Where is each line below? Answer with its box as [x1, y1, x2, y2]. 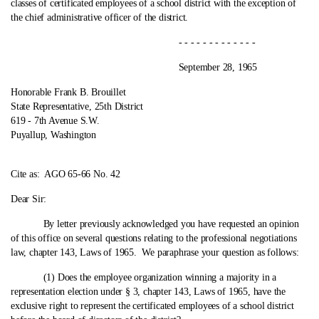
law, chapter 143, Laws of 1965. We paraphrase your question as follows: [11, 247, 299, 258]
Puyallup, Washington [11, 130, 96, 140]
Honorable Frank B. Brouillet [11, 87, 126, 98]
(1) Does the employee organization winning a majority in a [11, 272, 276, 283]
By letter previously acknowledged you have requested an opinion [11, 219, 299, 229]
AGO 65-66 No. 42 [39, 169, 120, 179]
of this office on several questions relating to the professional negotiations [11, 233, 297, 244]
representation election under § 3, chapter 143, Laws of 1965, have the [11, 286, 286, 297]
